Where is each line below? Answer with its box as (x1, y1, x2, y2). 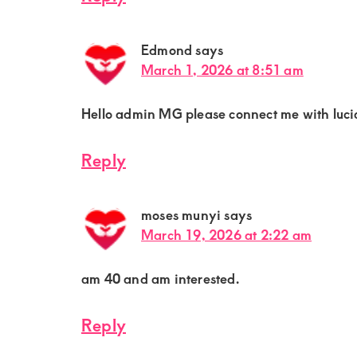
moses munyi (141, 205, 222, 225)
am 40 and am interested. (81, 269, 240, 288)
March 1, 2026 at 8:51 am (141, 60, 304, 80)
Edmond (141, 40, 193, 60)
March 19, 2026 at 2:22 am (141, 225, 312, 245)
